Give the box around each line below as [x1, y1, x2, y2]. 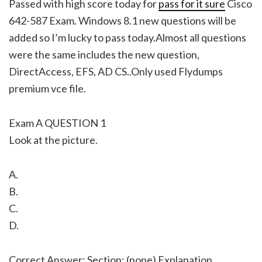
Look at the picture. [9, 133, 98, 146]
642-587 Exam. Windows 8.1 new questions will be [9, 13, 236, 27]
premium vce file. [9, 81, 86, 95]
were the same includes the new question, [9, 47, 199, 61]
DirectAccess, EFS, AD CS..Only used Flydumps [9, 64, 223, 78]
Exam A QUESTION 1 [9, 116, 106, 129]
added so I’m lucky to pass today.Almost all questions [9, 30, 246, 44]
